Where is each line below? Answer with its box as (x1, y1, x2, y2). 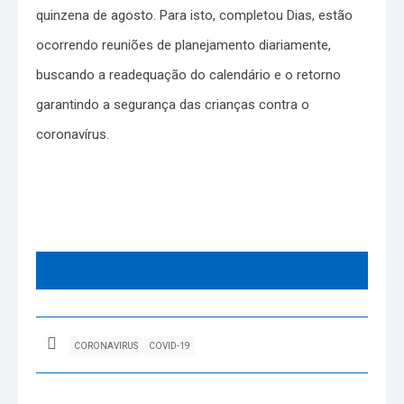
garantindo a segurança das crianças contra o (36, 96, 309, 113)
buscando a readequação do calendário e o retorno (36, 66, 341, 83)
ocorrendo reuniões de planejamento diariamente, (36, 36, 331, 53)
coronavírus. (36, 125, 109, 142)
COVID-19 (149, 340, 191, 351)
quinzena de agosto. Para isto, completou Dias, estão (36, 6, 353, 23)
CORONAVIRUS (74, 340, 139, 351)
